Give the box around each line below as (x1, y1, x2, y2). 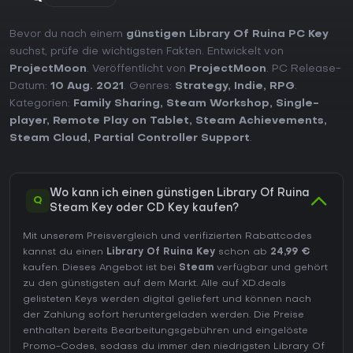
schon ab (215, 247, 270, 258)
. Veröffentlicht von (87, 64, 189, 75)
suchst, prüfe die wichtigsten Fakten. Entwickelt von (9, 46, 284, 58)
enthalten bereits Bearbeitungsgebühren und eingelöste (23, 326, 308, 336)
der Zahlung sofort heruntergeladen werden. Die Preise (23, 310, 304, 321)
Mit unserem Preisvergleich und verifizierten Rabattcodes (23, 232, 312, 242)
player (9, 116, 46, 127)
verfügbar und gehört (214, 263, 328, 273)
